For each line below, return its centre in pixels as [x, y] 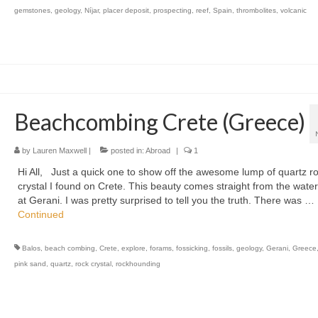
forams [160, 248]
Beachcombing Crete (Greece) [159, 121]
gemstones [32, 10]
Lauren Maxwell [59, 150]
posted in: [127, 150]
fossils [222, 248]
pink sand [30, 263]
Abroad [158, 150]
